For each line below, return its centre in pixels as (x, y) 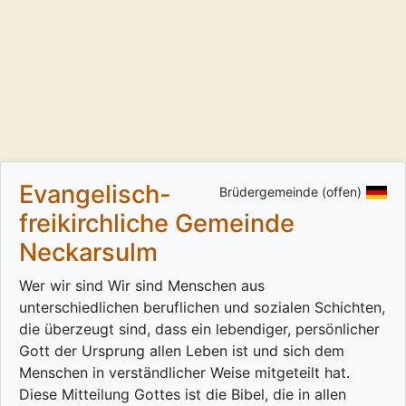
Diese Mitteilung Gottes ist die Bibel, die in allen (183, 395)
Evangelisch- (95, 195)
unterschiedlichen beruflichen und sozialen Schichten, (202, 308)
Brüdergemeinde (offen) (290, 192)
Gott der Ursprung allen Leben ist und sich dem (182, 351)
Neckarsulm (88, 253)
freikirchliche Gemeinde (157, 224)
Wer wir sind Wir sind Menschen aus (142, 286)
